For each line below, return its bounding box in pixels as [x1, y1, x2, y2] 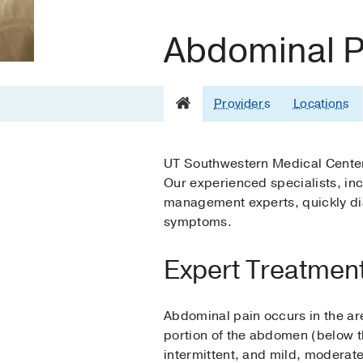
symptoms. [164, 212, 232, 231]
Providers [214, 95, 271, 112]
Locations [293, 95, 350, 112]
